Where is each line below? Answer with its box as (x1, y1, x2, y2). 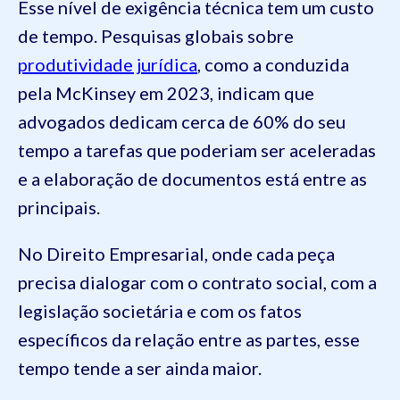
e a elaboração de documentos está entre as (18, 168, 367, 190)
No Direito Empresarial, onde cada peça (18, 243, 335, 265)
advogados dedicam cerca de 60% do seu (18, 111, 346, 133)
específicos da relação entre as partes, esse (18, 329, 360, 351)
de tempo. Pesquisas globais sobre (18, 25, 294, 47)
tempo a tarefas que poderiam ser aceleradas (18, 139, 376, 162)
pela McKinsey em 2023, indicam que (18, 82, 314, 104)
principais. (18, 196, 104, 219)
